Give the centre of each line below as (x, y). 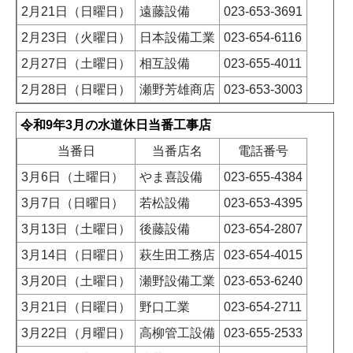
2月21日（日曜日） (76, 12)
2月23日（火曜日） (76, 38)
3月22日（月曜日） (76, 333)
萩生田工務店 (177, 255)
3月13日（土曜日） (76, 229)
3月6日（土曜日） (72, 177)
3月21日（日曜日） (76, 307)
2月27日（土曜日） (76, 64)
